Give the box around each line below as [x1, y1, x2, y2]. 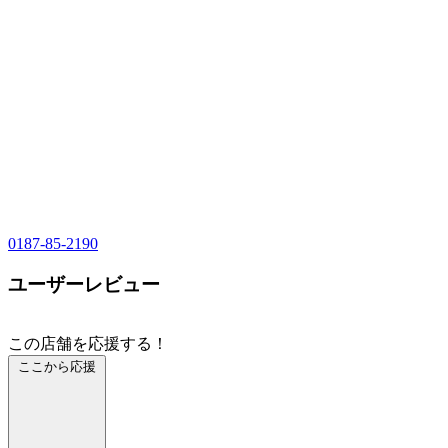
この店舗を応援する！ [8, 335, 168, 353]
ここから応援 [18, 359, 96, 375]
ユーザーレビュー [8, 273, 160, 295]
